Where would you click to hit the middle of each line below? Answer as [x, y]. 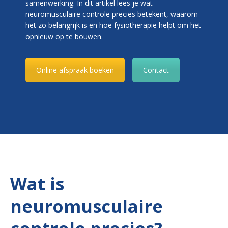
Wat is [37, 183]
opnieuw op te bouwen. [64, 36]
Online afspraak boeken [75, 70]
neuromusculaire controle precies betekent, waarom [112, 14]
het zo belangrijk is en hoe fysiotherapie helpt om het [113, 25]
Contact [156, 70]
